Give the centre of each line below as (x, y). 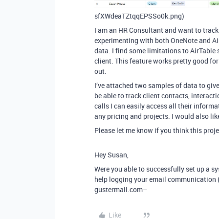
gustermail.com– (121, 189)
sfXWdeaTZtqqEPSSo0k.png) (139, 16)
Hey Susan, (111, 154)
